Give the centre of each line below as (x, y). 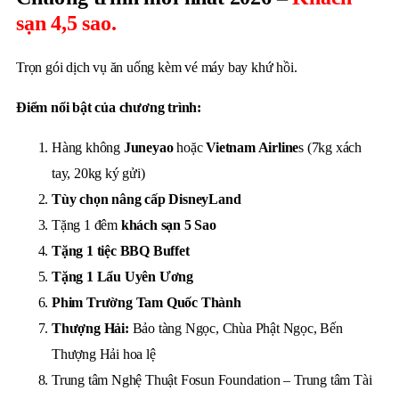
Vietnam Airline (252, 147)
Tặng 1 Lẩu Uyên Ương (122, 277)
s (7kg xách (330, 147)
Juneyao (148, 147)
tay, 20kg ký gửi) (98, 173)
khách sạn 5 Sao (168, 225)
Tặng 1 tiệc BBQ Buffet (121, 251)
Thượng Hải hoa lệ (104, 354)
